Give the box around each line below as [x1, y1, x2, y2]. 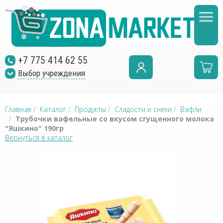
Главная [5, 105, 31, 114]
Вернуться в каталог [5, 133, 73, 142]
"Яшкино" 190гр [5, 123, 64, 133]
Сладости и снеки [114, 105, 172, 114]
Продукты [75, 105, 106, 114]
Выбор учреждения [18, 68, 85, 78]
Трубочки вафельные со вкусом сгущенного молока [15, 114, 214, 123]
